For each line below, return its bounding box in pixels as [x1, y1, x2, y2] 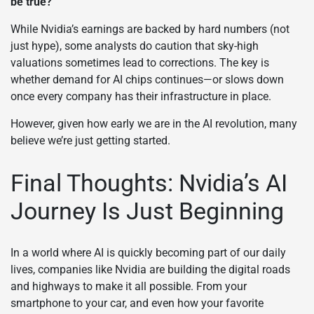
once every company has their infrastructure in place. [11, 89, 271, 103]
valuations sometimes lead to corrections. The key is [11, 55, 269, 69]
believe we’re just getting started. [11, 133, 170, 147]
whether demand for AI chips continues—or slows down [11, 72, 284, 86]
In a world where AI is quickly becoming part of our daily [11, 246, 286, 260]
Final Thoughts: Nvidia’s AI [11, 168, 287, 197]
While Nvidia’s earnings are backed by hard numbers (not [11, 22, 289, 36]
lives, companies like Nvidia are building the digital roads [11, 263, 290, 277]
